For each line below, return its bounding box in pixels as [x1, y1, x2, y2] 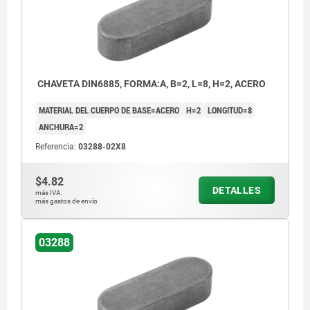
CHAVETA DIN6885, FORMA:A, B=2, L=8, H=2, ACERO [35, 77, 266, 89]
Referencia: [35, 141, 78, 152]
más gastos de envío [35, 197, 98, 205]
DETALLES [212, 184, 261, 196]
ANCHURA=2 [39, 120, 83, 133]
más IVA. [35, 188, 63, 197]
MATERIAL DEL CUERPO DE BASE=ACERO [39, 103, 179, 116]
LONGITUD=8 [208, 103, 252, 116]
